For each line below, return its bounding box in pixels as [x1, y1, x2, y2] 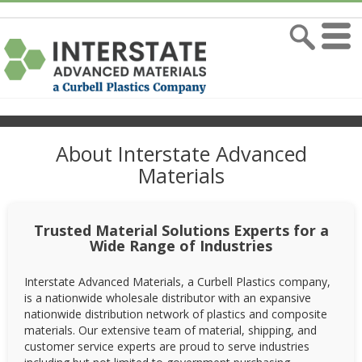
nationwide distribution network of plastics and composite [24, 305, 327, 322]
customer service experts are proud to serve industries [24, 338, 309, 354]
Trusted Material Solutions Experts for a [33, 220, 329, 240]
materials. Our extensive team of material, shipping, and [24, 322, 317, 338]
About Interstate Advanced [55, 139, 307, 167]
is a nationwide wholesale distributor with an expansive [24, 289, 311, 305]
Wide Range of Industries [90, 235, 272, 255]
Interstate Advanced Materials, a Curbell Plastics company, [24, 273, 330, 289]
